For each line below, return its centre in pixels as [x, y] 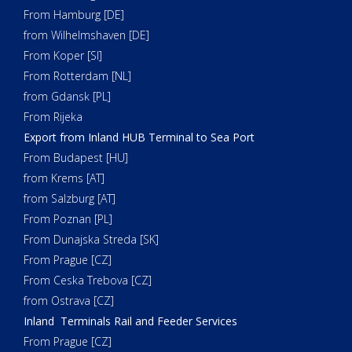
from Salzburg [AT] [70, 199]
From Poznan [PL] [68, 219]
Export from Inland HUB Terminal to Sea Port [139, 137]
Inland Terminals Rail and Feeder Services [130, 321]
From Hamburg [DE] [74, 15]
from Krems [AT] [64, 178]
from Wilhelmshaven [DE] [86, 35]
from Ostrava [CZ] [69, 301]
